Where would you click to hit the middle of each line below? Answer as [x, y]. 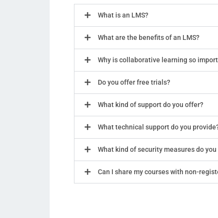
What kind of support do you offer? [151, 104]
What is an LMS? [123, 15]
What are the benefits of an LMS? [149, 37]
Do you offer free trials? [134, 82]
